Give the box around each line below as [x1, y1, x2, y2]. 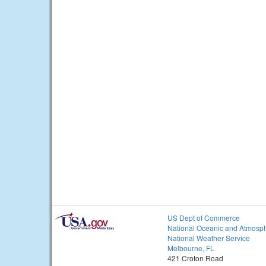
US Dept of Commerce [167, 213, 240, 223]
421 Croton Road [167, 253, 223, 264]
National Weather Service [167, 233, 250, 243]
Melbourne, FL [167, 243, 214, 254]
